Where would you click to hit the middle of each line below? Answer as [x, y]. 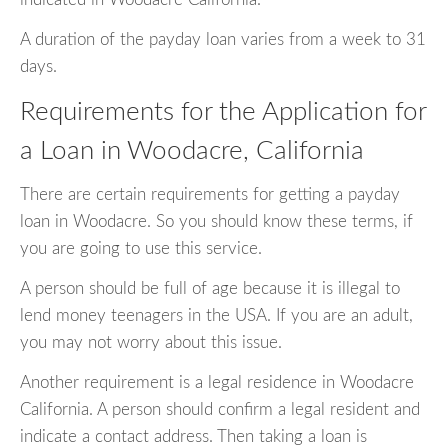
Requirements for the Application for [223, 111]
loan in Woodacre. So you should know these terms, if [216, 222]
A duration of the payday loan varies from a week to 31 [223, 39]
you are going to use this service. [141, 249]
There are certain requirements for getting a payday [210, 195]
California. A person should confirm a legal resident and [220, 410]
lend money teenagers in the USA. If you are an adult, [216, 316]
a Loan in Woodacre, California [192, 150]
